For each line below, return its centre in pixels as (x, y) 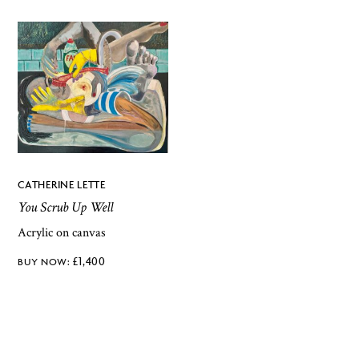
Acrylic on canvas (62, 233)
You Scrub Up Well (66, 207)
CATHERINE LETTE (62, 184)
